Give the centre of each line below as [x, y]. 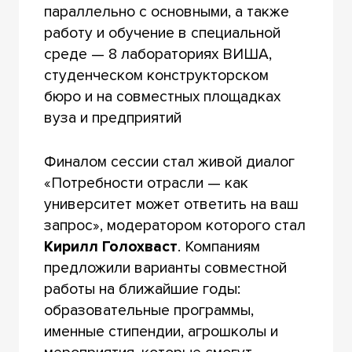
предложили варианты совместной [165, 268]
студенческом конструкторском [156, 75]
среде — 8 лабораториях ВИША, [158, 54]
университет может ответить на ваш [171, 204]
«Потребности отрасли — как [146, 183]
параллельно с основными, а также [166, 11]
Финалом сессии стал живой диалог [169, 161]
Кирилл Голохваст [110, 246]
